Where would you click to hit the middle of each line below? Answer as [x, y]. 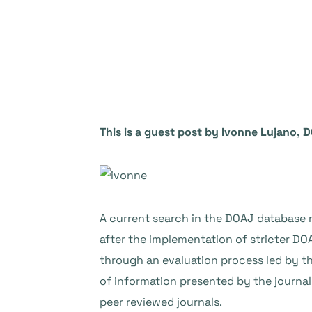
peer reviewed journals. [161, 302]
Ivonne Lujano [259, 132]
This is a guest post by [161, 132]
